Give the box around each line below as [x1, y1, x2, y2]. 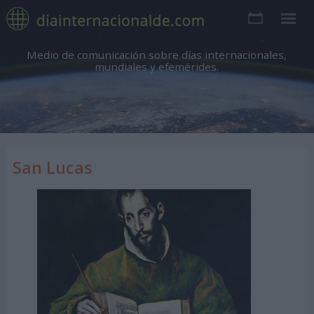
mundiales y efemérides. [95, 60, 219, 74]
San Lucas [12, 156, 93, 179]
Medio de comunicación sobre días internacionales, [27, 48, 287, 62]
